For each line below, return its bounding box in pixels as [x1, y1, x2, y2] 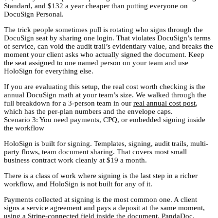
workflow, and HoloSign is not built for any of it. [4, 180, 152, 188]
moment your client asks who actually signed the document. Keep [4, 50, 204, 58]
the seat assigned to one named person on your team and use [4, 58, 188, 67]
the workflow [4, 124, 44, 132]
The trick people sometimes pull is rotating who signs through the [4, 25, 203, 34]
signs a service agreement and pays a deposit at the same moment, [4, 203, 205, 212]
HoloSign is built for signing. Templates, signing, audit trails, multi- [4, 139, 208, 147]
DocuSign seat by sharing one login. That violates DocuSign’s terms [4, 34, 211, 42]
